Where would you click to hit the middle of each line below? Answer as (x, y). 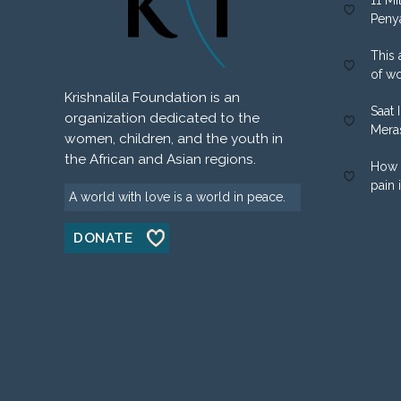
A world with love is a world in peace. (177, 196)
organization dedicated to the (162, 118)
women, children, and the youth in (174, 138)
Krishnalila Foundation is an (152, 97)
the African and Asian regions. (160, 159)
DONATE (103, 238)
